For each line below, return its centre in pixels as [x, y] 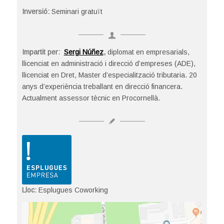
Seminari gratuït [77, 11]
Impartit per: [43, 52]
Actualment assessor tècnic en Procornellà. [91, 98]
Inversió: [36, 11]
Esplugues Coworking [72, 190]
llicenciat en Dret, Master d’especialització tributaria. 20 [109, 75]
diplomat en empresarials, [147, 52]
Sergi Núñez [83, 52]
